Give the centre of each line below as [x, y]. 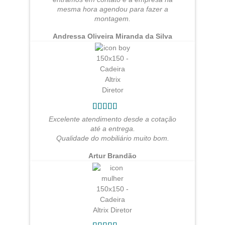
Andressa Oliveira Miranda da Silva [113, 36]
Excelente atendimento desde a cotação [113, 119]
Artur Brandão [113, 156]
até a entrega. [113, 129]
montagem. [113, 19]
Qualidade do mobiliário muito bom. [113, 138]
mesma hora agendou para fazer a [113, 9]
